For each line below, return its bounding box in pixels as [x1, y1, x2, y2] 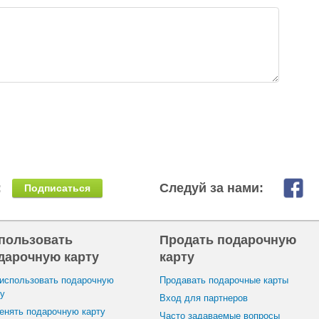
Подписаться [24, 182, 90, 194]
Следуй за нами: [159, 181, 263, 195]
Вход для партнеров [159, 293, 248, 303]
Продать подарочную [159, 233, 296, 247]
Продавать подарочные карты [159, 275, 288, 286]
